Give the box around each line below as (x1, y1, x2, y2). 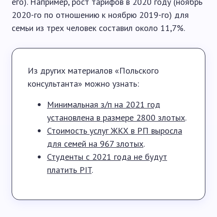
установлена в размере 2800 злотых (47, 112, 185, 123)
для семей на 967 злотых (47, 138, 143, 149)
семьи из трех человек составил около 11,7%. (12, 22, 185, 33)
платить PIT (47, 164, 92, 175)
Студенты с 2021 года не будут (47, 151, 167, 162)
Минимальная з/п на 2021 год (47, 99, 160, 110)
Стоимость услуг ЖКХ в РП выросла (47, 125, 182, 136)
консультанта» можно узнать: (28, 78, 139, 89)
